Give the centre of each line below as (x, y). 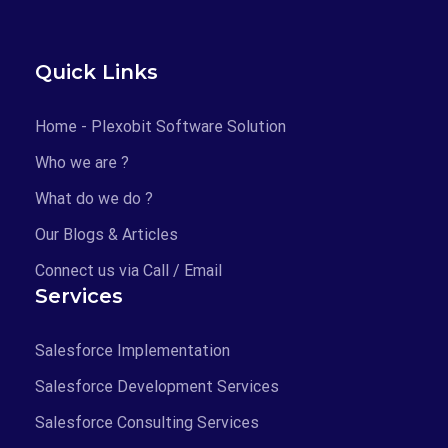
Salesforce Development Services (157, 387)
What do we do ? (94, 199)
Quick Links (96, 72)
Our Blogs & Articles (106, 235)
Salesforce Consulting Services (147, 423)
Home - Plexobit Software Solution (160, 127)
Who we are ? (82, 163)
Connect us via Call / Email (128, 271)
